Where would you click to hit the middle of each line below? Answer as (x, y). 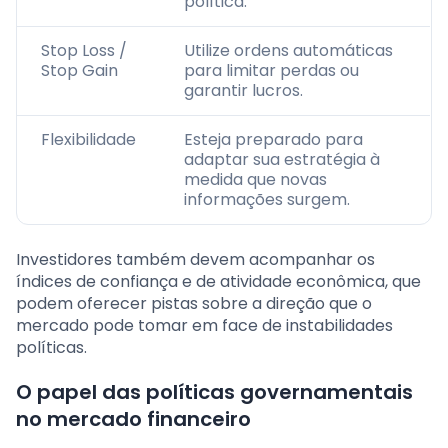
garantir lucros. (243, 91)
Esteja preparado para (273, 140)
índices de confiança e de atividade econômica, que (218, 282)
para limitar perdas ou (271, 71)
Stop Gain (79, 71)
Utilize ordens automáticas (288, 51)
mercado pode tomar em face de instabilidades (204, 326)
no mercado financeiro (133, 419)
